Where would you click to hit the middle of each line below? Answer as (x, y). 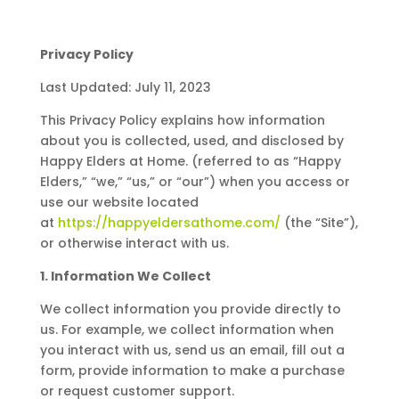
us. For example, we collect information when (187, 330)
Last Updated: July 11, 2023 (125, 88)
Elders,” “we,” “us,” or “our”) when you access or (195, 182)
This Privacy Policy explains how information (182, 121)
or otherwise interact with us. (134, 244)
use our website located (119, 203)
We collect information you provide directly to (190, 309)
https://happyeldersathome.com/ (169, 223)
